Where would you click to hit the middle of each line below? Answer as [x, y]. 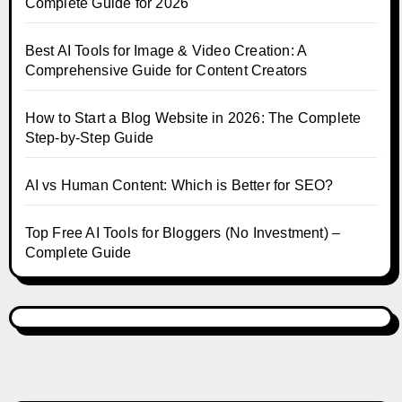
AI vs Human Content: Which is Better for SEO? [179, 185]
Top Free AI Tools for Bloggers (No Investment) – [183, 232]
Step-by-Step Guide [89, 137]
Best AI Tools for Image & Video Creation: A [166, 50]
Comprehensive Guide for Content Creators [166, 70]
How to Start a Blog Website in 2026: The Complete [193, 118]
